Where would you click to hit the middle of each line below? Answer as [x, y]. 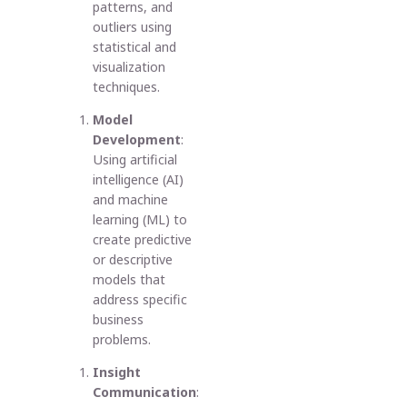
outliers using [133, 26]
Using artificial [135, 159]
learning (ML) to [140, 219]
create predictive [143, 239]
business [119, 319]
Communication [145, 392]
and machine [131, 199]
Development [137, 139]
